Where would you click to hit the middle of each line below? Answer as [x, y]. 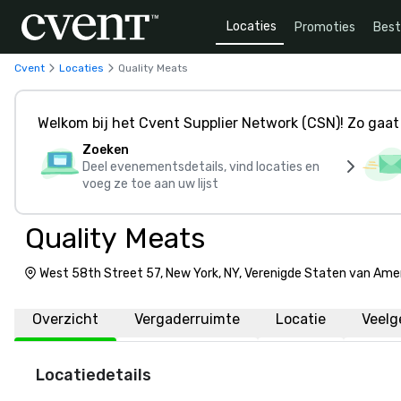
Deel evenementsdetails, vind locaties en [201, 167]
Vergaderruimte [187, 319]
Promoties [325, 27]
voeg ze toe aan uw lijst [150, 184]
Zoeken [106, 150]
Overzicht [65, 319]
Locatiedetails [94, 375]
